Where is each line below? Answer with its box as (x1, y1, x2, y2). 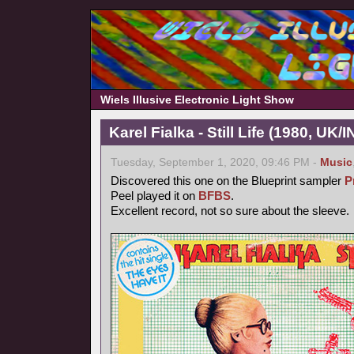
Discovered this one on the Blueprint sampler (111, 174, 345, 187)
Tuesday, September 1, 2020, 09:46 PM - (111, 156, 320, 168)
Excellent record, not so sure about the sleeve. (111, 204, 349, 217)
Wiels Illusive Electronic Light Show (100, 93, 294, 106)
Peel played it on (111, 189, 198, 202)
